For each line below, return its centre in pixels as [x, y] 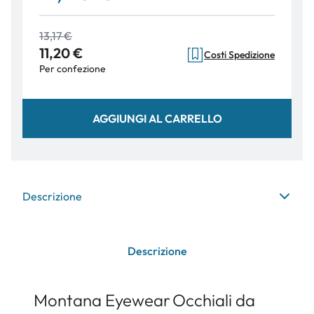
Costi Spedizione [239, 55]
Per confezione [73, 69]
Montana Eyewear [102, 300]
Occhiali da [214, 300]
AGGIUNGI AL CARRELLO [157, 118]
